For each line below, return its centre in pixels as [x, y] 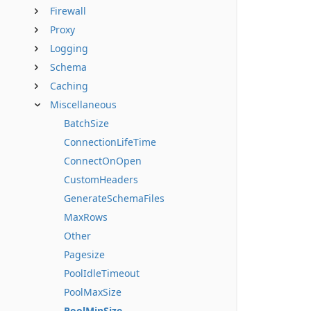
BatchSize [86, 123]
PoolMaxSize [93, 292]
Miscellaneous [83, 104]
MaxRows [86, 217]
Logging [69, 48]
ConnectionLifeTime [110, 142]
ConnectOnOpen [103, 161]
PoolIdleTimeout [102, 273]
